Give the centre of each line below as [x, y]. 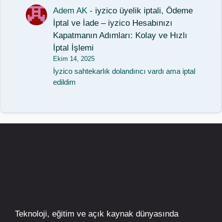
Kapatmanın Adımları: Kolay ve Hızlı [120, 35]
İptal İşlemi [74, 48]
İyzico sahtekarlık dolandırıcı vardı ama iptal [124, 72]
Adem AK [70, 10]
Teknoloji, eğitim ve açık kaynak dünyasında [97, 214]
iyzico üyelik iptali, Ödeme [144, 10]
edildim [65, 83]
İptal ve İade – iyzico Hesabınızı [113, 23]
